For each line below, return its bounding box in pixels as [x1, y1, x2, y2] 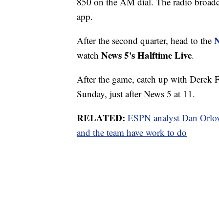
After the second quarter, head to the [77, 34, 214, 47]
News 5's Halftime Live [101, 48, 192, 62]
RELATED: [77, 111, 125, 125]
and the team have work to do [77, 126, 187, 139]
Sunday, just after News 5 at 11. [77, 88, 195, 100]
